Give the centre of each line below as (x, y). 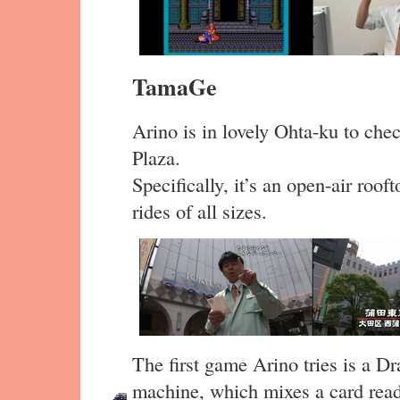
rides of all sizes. (200, 210)
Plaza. (156, 157)
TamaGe (175, 87)
